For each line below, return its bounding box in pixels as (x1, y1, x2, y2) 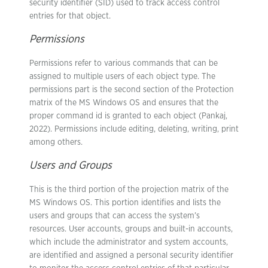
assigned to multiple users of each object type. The (29, 72, 215, 81)
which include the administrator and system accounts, (29, 238, 228, 246)
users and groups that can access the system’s (29, 212, 200, 220)
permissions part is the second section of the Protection (29, 86, 234, 94)
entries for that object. (29, 12, 111, 20)
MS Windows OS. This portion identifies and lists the (29, 199, 221, 207)
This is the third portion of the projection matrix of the (29, 185, 229, 194)
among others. (29, 138, 83, 147)
